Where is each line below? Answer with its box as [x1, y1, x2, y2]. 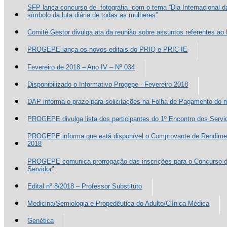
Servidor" [27, 165, 55, 173]
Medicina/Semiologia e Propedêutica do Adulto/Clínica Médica [27, 199, 210, 207]
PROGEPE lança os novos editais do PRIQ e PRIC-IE [27, 46, 188, 54]
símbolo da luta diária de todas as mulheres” [27, 11, 158, 19]
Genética [27, 217, 54, 225]
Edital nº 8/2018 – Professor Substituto [27, 182, 142, 190]
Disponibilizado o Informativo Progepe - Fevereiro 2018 [27, 80, 188, 88]
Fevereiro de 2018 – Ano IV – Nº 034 [27, 63, 135, 71]
